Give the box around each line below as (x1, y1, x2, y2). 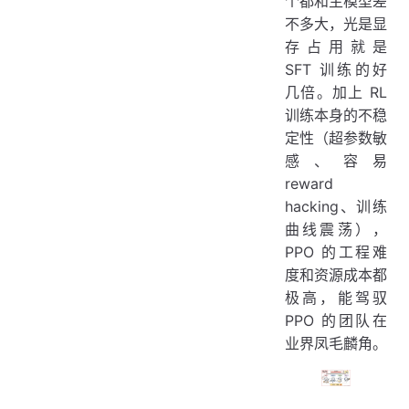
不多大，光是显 (285, 14, 387, 33)
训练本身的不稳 (285, 105, 387, 124)
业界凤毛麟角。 (285, 333, 387, 352)
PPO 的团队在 (285, 310, 387, 330)
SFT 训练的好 (285, 59, 387, 79)
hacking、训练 (285, 196, 387, 215)
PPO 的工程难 (285, 242, 387, 261)
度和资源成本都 (285, 265, 387, 284)
